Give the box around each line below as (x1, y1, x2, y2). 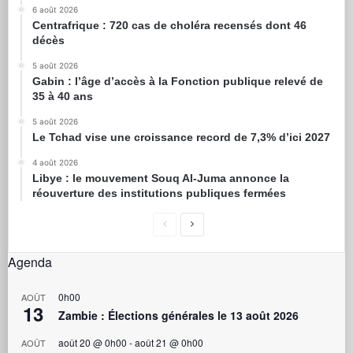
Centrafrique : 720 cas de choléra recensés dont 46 (32, 19, 307, 32)
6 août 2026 (32, 5, 78, 14)
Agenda (8, 253, 52, 271)
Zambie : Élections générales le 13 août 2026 (58, 307, 299, 323)
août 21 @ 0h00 (135, 336, 203, 349)
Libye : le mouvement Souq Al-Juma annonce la (32, 172, 289, 184)
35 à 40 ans (32, 90, 93, 102)
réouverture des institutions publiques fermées (32, 187, 286, 199)
